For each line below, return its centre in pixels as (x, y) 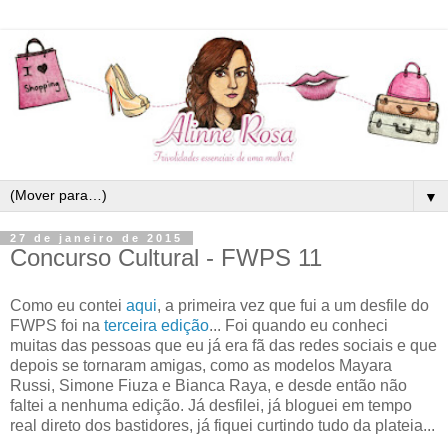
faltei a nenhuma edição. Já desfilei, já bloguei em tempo (211, 405)
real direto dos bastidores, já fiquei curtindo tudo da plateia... (222, 425)
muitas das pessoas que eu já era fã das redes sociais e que (223, 345)
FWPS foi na (57, 325)
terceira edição (156, 325)
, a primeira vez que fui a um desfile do (293, 305)
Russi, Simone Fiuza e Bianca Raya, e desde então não (208, 385)
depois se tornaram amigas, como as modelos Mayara (201, 365)
